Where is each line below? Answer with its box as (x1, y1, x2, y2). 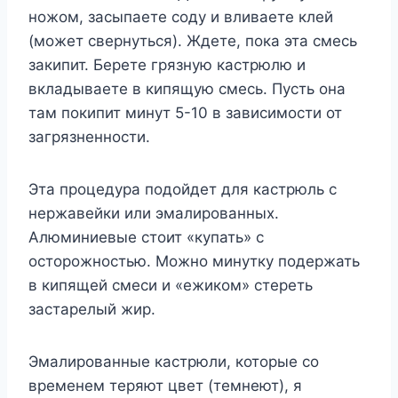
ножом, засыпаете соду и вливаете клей (28, 8, 333, 27)
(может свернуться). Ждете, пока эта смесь (28, 32, 357, 51)
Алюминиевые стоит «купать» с (28, 228, 264, 247)
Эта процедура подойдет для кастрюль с (28, 180, 337, 199)
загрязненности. (28, 128, 150, 147)
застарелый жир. (28, 300, 155, 319)
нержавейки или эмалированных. (28, 204, 279, 223)
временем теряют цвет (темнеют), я (28, 377, 302, 395)
